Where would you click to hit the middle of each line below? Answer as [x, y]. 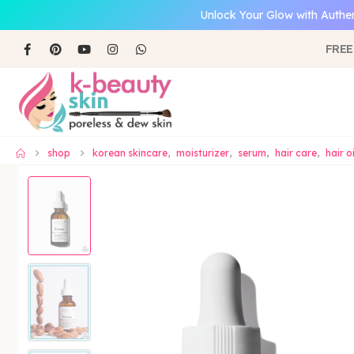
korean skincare [130, 153]
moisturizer [203, 153]
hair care [296, 153]
